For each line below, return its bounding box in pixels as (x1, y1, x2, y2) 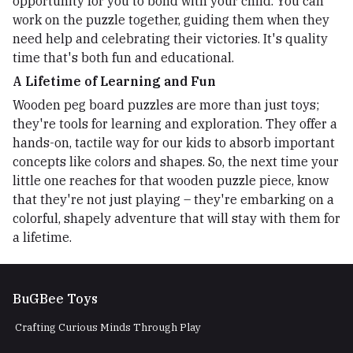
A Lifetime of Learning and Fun (13, 72, 216, 89)
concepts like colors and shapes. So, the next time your (13, 153, 339, 169)
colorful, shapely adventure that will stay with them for (13, 210, 340, 226)
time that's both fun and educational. (13, 49, 234, 65)
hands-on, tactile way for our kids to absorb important (13, 134, 335, 150)
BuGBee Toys (13, 291, 98, 307)
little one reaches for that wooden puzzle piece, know (13, 172, 329, 188)
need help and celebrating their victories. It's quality (13, 30, 328, 46)
